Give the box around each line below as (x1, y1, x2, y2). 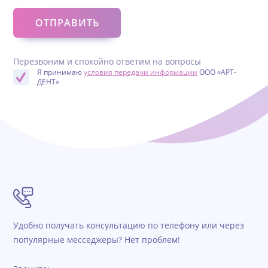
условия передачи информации (84, 67, 198, 78)
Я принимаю (37, 67, 84, 78)
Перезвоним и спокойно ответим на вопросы (13, 56, 202, 68)
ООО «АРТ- (197, 67, 237, 78)
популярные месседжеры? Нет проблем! (13, 234, 181, 246)
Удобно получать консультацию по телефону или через (13, 220, 245, 232)
